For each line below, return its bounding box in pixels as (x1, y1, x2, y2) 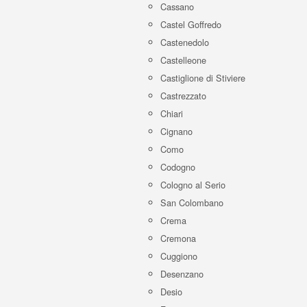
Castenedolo (160, 36, 209, 49)
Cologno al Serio (160, 178, 225, 191)
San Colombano (160, 196, 223, 209)
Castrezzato (160, 89, 206, 102)
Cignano (160, 125, 193, 138)
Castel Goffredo (160, 18, 221, 31)
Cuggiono (160, 249, 197, 262)
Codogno (160, 160, 195, 173)
